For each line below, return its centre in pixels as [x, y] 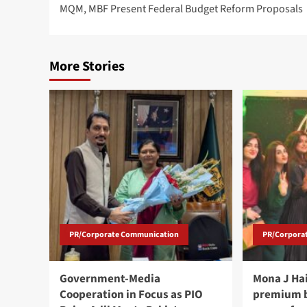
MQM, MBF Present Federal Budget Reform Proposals [181, 9]
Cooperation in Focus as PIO [131, 295]
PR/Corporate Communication [124, 235]
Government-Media [110, 279]
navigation [107, 17]
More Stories [87, 67]
